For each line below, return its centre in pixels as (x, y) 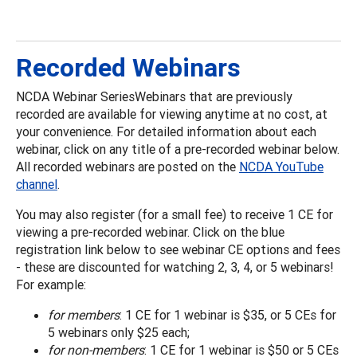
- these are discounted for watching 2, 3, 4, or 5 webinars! (175, 267)
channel (37, 184)
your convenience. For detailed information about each (166, 131)
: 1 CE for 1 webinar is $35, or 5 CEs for (228, 314)
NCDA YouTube (281, 166)
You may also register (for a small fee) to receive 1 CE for (175, 214)
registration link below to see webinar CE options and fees (178, 249)
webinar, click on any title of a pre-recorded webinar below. (178, 149)
